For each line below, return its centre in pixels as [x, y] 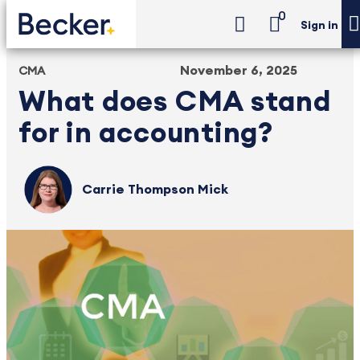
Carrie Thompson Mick [155, 190]
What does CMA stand [175, 102]
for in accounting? [146, 134]
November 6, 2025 [239, 71]
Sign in [319, 26]
